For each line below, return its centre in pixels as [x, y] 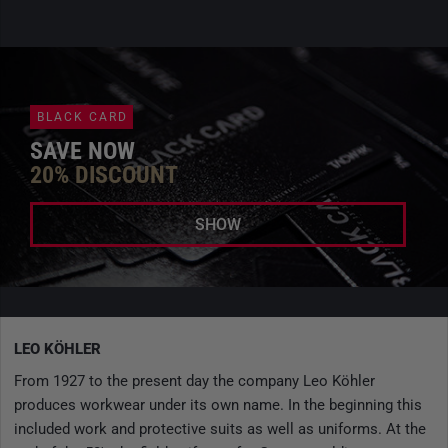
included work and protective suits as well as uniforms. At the [220, 428]
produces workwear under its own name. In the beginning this [218, 404]
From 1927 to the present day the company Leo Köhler [194, 380]
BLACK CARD [82, 116]
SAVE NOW [82, 150]
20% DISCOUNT [104, 174]
